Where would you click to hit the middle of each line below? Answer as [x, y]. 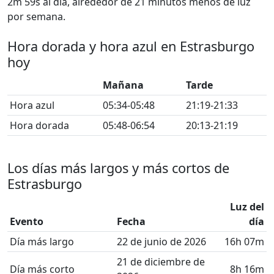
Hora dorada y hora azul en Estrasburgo [131, 46]
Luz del [247, 207]
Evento [27, 221]
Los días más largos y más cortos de [118, 168]
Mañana [123, 85]
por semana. [36, 17]
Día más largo [42, 242]
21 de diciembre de [161, 262]
